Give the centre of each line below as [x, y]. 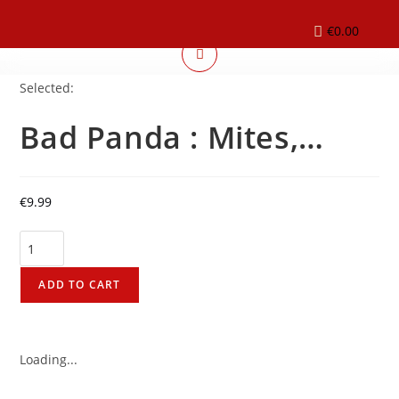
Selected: [47, 88]
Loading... [49, 359]
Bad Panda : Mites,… [172, 137]
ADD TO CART [80, 285]
